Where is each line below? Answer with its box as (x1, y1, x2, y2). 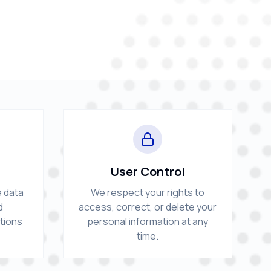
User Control (110, 163, 185, 180)
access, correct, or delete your (79, 200, 217, 214)
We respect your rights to (91, 186, 204, 199)
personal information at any (87, 215, 208, 228)
